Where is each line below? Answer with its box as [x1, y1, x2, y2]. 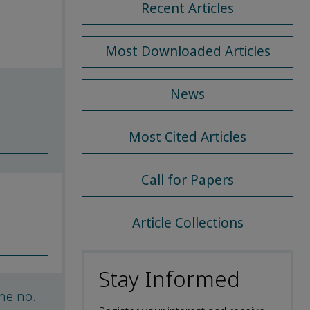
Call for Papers [141, 170, 234, 190]
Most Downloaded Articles [104, 42, 271, 61]
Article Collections [131, 213, 244, 232]
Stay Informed [98, 264, 240, 295]
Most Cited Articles [129, 127, 246, 147]
